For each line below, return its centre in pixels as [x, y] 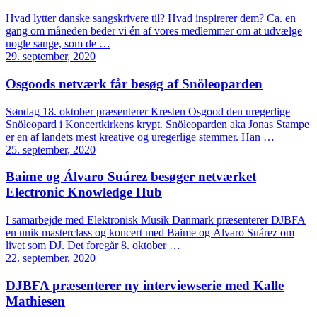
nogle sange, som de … [58, 44]
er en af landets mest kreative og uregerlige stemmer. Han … [140, 137]
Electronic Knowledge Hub [84, 192]
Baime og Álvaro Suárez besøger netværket [131, 177]
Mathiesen [35, 301]
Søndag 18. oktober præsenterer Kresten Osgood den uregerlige [148, 111]
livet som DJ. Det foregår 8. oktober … [93, 246]
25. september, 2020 [51, 149]
